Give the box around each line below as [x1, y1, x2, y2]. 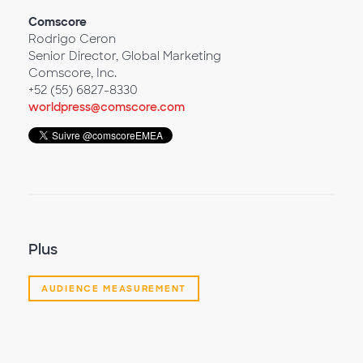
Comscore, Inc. [28, 65, 117, 80]
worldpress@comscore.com [28, 99, 185, 114]
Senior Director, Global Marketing [28, 48, 221, 63]
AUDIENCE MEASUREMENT [41, 282, 186, 294]
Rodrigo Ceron [28, 31, 116, 46]
